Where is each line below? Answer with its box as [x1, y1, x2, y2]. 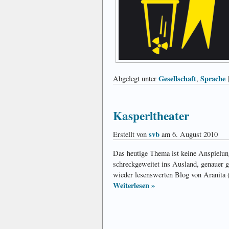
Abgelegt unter [113, 73, 158, 83]
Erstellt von [113, 129, 149, 140]
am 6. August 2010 [159, 129, 218, 140]
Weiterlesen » [113, 180, 155, 191]
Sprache [200, 73, 225, 84]
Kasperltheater [113, 106, 189, 124]
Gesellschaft [158, 73, 196, 84]
